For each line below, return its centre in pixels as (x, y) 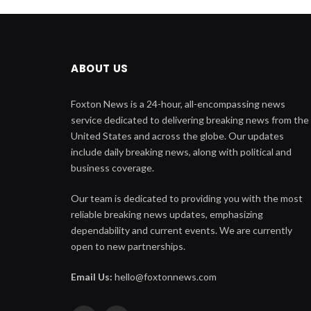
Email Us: (92, 276)
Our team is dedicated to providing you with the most (187, 198)
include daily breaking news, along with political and (181, 151)
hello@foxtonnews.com (165, 276)
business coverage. (112, 167)
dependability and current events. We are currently (182, 230)
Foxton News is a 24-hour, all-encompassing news (178, 103)
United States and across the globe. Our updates (177, 135)
